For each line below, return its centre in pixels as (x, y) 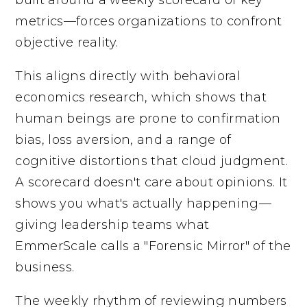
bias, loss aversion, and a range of (123, 139)
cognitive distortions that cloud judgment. (151, 161)
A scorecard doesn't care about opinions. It (151, 182)
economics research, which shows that (141, 97)
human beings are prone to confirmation (148, 118)
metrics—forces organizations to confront (149, 21)
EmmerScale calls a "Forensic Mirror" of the (153, 246)
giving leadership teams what (112, 224)
